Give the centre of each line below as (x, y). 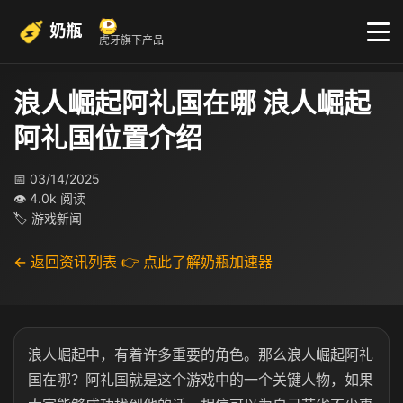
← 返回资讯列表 (65, 262)
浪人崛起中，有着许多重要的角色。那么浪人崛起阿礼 (201, 354)
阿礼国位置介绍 (108, 138)
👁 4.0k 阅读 (49, 198)
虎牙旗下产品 (131, 40)
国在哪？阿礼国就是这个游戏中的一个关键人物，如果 (201, 380)
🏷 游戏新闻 (48, 218)
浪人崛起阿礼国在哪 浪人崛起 (192, 103)
